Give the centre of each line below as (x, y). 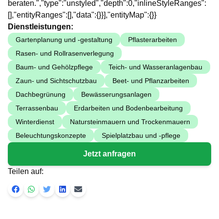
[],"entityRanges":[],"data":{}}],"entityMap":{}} (82, 15)
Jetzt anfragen (109, 154)
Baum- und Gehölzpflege (54, 67)
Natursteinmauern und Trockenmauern (130, 122)
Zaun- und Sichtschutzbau (56, 81)
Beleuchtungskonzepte (51, 135)
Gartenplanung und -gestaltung (64, 40)
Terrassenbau (37, 108)
